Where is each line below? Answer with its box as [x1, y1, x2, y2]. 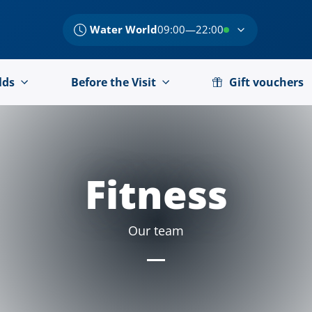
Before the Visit [70, 75, 156, 90]
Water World [89, 22, 157, 36]
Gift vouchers [228, 75, 304, 90]
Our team [128, 222, 184, 239]
